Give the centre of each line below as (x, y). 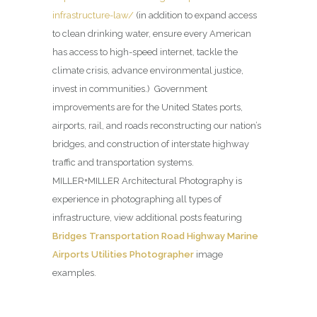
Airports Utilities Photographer (123, 255)
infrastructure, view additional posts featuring (147, 218)
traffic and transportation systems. (124, 163)
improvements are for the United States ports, (148, 108)
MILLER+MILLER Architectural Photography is (147, 181)
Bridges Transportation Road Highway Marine (155, 236)
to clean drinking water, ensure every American (152, 34)
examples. (74, 273)
